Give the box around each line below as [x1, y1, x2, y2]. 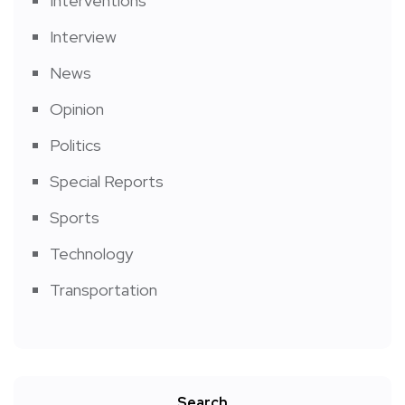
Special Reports [50, 170, 164, 192]
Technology [50, 242, 133, 264]
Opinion [50, 98, 104, 119]
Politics [50, 134, 101, 155]
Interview [50, 25, 117, 47]
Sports [50, 206, 99, 228]
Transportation [50, 278, 157, 300]
